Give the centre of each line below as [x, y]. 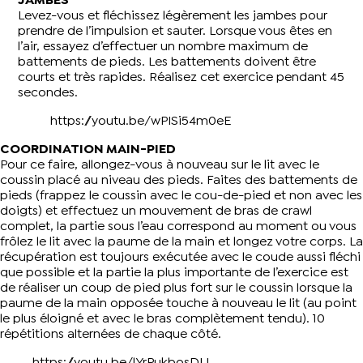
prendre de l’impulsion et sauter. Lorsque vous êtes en [175, 32]
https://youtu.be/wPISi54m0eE [141, 122]
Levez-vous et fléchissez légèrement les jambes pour [173, 16]
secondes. [48, 93]
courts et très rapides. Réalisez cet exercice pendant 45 [181, 78]
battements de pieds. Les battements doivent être [167, 62]
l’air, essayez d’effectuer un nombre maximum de [163, 47]
